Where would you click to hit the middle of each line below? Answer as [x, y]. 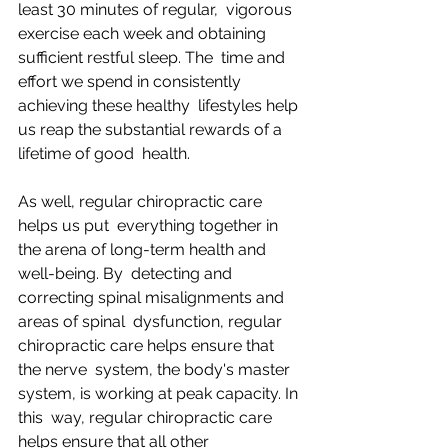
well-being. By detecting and [127, 273]
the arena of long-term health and [144, 249]
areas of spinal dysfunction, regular [152, 321]
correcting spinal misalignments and [153, 297]
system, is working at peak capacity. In [160, 393]
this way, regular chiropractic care [147, 417]
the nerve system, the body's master [156, 369]
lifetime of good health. [104, 153]
